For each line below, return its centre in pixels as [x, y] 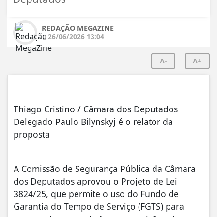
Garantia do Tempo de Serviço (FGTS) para [99, 206]
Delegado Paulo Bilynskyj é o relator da [93, 121]
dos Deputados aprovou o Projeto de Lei [95, 181]
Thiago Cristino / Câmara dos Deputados [96, 109]
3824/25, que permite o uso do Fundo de [96, 194]
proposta [32, 134]
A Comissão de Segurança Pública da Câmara [105, 168]
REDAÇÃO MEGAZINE [78, 28]
